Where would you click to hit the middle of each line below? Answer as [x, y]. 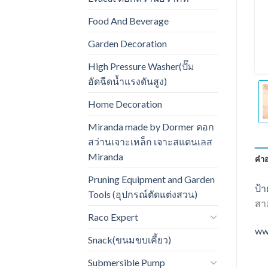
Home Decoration [125, 103]
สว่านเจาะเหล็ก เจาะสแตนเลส [150, 141]
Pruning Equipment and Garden [151, 179]
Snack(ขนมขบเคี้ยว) [130, 239]
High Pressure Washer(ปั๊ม [141, 66]
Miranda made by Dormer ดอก [151, 126]
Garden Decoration [127, 43]
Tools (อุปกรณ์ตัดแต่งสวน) [143, 194]
